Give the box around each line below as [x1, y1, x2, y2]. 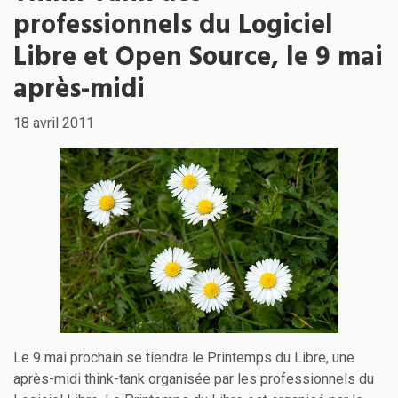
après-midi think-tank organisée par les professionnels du [13, 370, 374, 388]
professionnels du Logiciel [13, 4, 333, 47]
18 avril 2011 [13, 115, 94, 131]
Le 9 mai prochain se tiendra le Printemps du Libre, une [13, 349, 354, 367]
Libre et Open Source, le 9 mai [13, 36, 383, 79]
